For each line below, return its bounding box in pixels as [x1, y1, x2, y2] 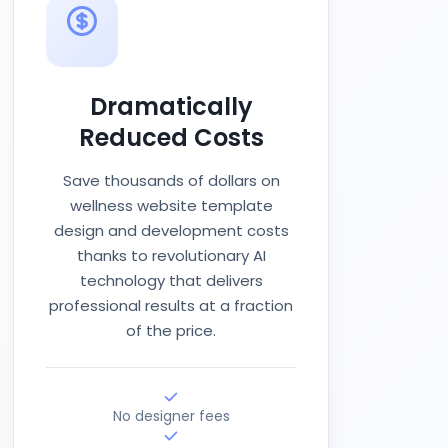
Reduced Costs [78, 121, 264, 154]
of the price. [126, 320, 217, 341]
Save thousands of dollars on [62, 170, 280, 191]
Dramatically [89, 90, 253, 123]
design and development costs [53, 220, 289, 241]
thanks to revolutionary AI [76, 245, 266, 266]
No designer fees [112, 406, 230, 426]
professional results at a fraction [49, 295, 294, 316]
